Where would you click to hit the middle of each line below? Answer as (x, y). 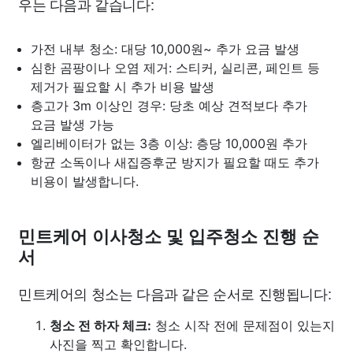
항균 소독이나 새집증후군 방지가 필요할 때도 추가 (175, 162)
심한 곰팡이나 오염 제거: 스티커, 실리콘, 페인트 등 (175, 67)
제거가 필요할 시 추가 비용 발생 (123, 86)
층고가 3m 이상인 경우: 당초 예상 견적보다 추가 (169, 105)
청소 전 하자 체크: (100, 325)
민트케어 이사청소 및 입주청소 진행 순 (169, 236)
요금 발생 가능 (72, 124)
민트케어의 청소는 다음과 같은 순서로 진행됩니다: (175, 293)
